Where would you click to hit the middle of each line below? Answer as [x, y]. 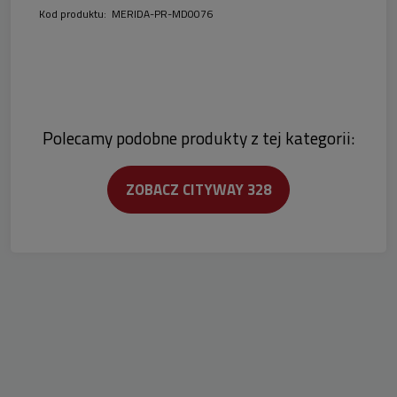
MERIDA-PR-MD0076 [162, 14]
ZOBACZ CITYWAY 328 [198, 190]
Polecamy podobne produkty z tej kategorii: [198, 138]
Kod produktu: [73, 14]
